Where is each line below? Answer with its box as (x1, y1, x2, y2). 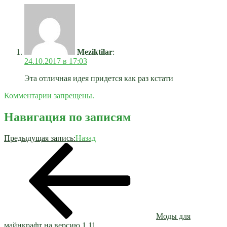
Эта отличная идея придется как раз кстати (24, 73, 173, 83)
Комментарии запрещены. (4, 91, 94, 100)
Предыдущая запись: (4, 134, 75, 143)
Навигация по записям (4, 110, 131, 124)
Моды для (156, 212, 191, 221)
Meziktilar (77, 47, 112, 56)
